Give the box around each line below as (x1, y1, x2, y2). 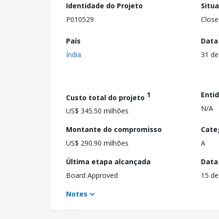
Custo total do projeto (66, 92, 147, 102)
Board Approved (66, 171, 118, 180)
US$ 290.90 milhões (66, 138, 129, 148)
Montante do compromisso (66, 125, 162, 134)
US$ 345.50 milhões (66, 106, 129, 116)
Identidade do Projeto (66, 1, 143, 10)
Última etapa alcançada (66, 157, 151, 167)
